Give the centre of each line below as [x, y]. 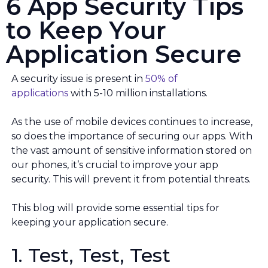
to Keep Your [86, 31]
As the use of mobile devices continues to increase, [132, 122]
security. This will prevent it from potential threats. [131, 179]
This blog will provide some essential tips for [115, 208]
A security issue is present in [78, 79]
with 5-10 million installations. [138, 93]
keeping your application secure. [90, 223]
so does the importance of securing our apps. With [132, 136]
